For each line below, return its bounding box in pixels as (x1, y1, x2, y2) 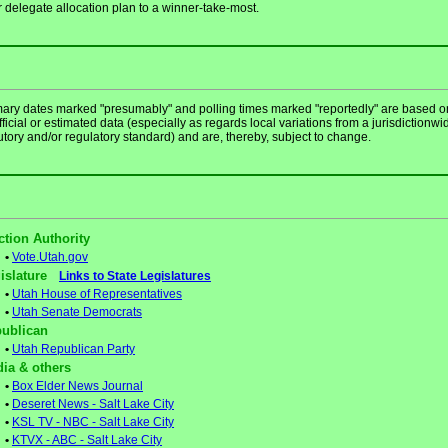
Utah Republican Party (12, 342, 135, 356)
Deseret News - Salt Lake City (12, 397, 174, 411)
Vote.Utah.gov (12, 250, 88, 264)
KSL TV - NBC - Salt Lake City (12, 415, 174, 429)
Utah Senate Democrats (12, 305, 142, 319)
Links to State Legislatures (59, 269, 211, 283)
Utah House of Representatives (12, 287, 182, 301)
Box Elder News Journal (12, 379, 143, 393)
